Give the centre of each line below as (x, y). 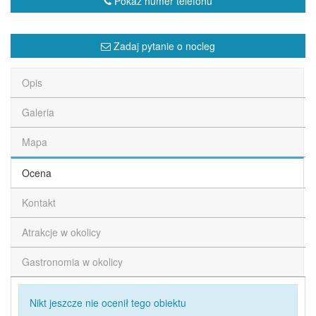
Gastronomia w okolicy (72, 262)
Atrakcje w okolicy (61, 232)
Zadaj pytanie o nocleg (163, 46)
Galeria (38, 112)
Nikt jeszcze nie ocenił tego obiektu (108, 303)
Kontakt (39, 202)
